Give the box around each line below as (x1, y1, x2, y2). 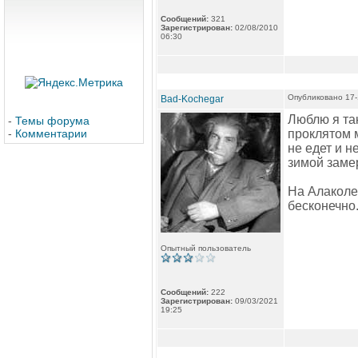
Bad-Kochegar (161, 93, 224, 105)
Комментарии (15, 127, 87, 140)
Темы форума (15, 114, 89, 127)
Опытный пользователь (161, 244, 251, 253)
